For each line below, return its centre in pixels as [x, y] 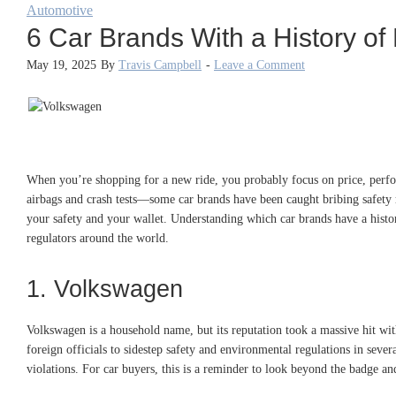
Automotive [60, 10]
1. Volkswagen [105, 289]
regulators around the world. [98, 238]
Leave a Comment [259, 65]
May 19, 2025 [61, 65]
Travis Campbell [160, 65]
